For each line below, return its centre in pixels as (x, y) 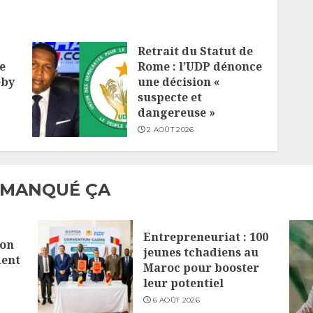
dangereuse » (176, 112)
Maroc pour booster (201, 267)
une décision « (179, 81)
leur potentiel (183, 283)
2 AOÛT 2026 (170, 129)
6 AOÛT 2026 (176, 300)
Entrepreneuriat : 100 (205, 236)
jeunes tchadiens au (201, 252)
